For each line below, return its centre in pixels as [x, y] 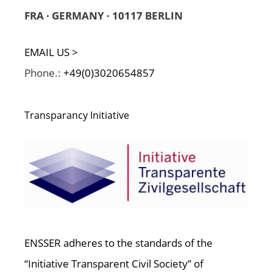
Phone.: [44, 73]
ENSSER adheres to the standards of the [119, 243]
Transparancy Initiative [77, 115]
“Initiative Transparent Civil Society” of [114, 264]
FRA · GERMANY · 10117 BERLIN [104, 16]
